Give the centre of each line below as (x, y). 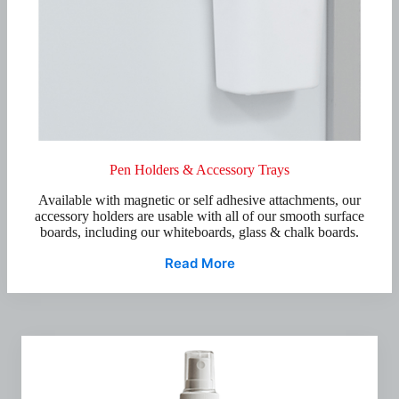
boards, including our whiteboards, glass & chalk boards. (199, 232)
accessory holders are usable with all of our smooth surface (199, 216)
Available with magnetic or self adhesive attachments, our (199, 200)
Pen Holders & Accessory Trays (199, 170)
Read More (199, 263)
